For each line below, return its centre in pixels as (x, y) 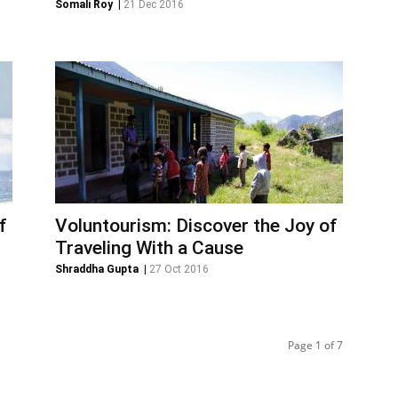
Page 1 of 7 (315, 345)
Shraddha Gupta (97, 269)
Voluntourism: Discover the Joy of (196, 226)
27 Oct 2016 (179, 269)
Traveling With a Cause (149, 248)
